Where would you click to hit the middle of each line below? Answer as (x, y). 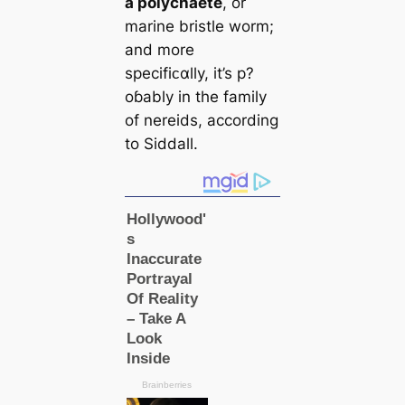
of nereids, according (201, 120)
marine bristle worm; (199, 26)
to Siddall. (161, 143)
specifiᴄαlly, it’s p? (189, 73)
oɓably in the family (195, 96)
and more (159, 49)
